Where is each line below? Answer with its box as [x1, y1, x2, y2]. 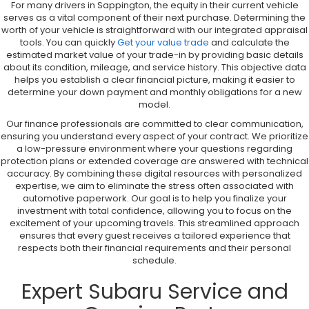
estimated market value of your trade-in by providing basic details [6, 48, 303, 62]
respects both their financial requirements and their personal [18, 241, 291, 255]
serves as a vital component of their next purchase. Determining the [3, 11, 306, 25]
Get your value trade [117, 36, 209, 50]
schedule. [132, 254, 177, 268]
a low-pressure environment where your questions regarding [17, 142, 292, 156]
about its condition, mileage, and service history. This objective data [3, 61, 306, 74]
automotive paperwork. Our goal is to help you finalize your [22, 192, 287, 206]
